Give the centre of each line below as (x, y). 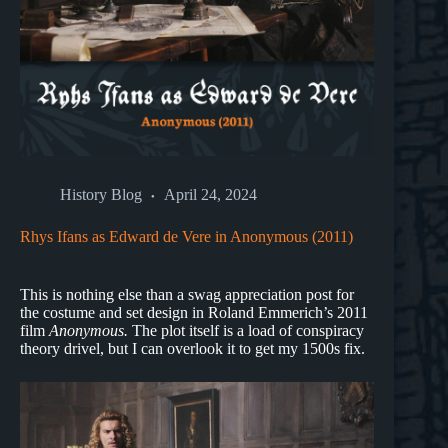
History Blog (101, 195)
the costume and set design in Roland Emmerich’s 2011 (194, 313)
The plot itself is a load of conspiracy (246, 331)
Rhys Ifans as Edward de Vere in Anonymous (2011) (186, 237)
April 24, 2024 (210, 195)
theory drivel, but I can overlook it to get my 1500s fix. (192, 349)
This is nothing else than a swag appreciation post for (187, 295)
